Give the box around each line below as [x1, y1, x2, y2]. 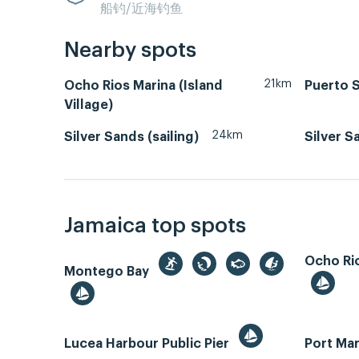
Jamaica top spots [64, 215, 246, 236]
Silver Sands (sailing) [64, 131, 199, 144]
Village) [64, 99, 113, 112]
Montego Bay [64, 264, 152, 278]
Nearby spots [64, 40, 196, 62]
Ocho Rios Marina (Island [64, 79, 223, 93]
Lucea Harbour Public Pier [64, 337, 232, 350]
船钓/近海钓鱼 [100, 2, 183, 15]
